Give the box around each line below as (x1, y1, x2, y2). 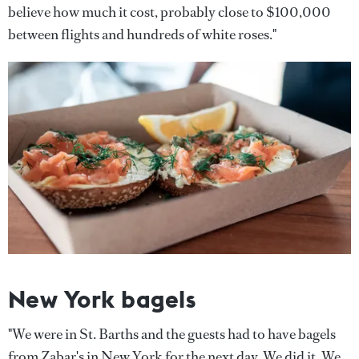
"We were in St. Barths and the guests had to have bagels (8, 325, 336, 345)
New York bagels (8, 284, 196, 315)
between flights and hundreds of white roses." (8, 24, 276, 44)
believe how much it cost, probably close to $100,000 (8, 2, 331, 22)
